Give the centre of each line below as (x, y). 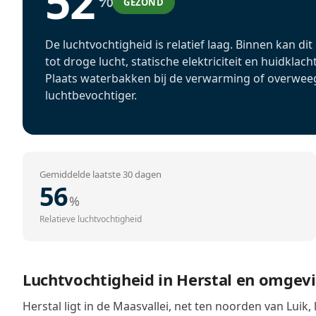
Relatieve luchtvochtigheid (91, 219)
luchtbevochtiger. (91, 95)
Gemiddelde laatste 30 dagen (101, 174)
